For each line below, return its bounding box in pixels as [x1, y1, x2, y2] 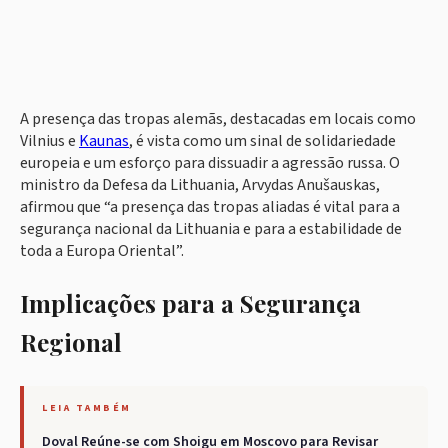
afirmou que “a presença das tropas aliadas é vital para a [20, 196, 400, 219]
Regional [20, 326, 122, 359]
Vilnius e [20, 130, 79, 153]
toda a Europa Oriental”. [20, 240, 184, 263]
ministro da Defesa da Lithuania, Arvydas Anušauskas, [20, 174, 380, 197]
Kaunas [79, 130, 129, 153]
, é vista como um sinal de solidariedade [129, 130, 396, 153]
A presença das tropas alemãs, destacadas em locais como [20, 108, 416, 131]
